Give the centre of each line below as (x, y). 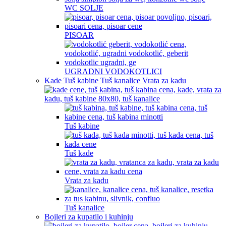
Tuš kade (79, 153)
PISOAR (79, 35)
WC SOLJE (84, 8)
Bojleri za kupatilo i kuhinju (89, 217)
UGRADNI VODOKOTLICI (113, 71)
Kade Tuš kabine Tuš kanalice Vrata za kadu (115, 80)
